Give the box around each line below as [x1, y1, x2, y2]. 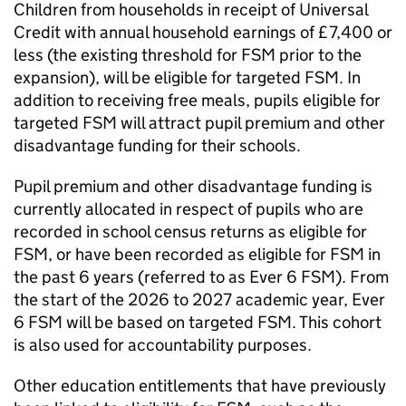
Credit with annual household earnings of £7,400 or [14, 22, 392, 43]
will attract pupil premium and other [117, 112, 385, 133]
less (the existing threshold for [14, 44, 241, 65]
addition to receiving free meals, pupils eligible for [14, 90, 381, 111]
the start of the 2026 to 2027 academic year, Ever [14, 289, 385, 310]
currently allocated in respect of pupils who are [14, 198, 363, 219]
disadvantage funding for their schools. [14, 135, 304, 156]
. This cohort [292, 312, 382, 333]
